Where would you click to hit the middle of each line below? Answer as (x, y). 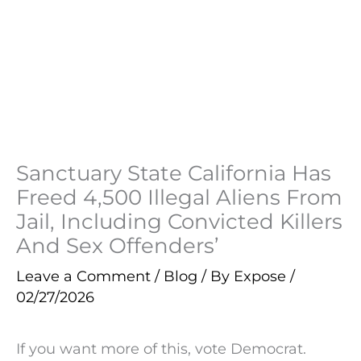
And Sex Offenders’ (118, 245)
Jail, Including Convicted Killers (179, 221)
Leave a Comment (83, 276)
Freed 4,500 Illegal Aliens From (179, 197)
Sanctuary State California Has (174, 172)
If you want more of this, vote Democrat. (161, 349)
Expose (262, 276)
